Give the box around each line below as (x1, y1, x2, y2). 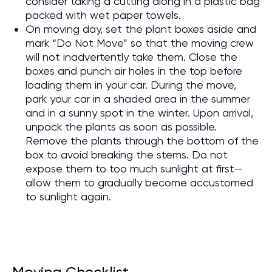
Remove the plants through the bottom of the (25, 134, 259, 147)
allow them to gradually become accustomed (25, 176, 253, 189)
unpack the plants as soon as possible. (25, 120, 217, 133)
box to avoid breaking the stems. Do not (25, 148, 228, 161)
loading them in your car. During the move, (25, 78, 236, 91)
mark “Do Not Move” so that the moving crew (25, 36, 254, 49)
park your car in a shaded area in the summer (25, 92, 250, 105)
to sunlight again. (25, 190, 111, 203)
